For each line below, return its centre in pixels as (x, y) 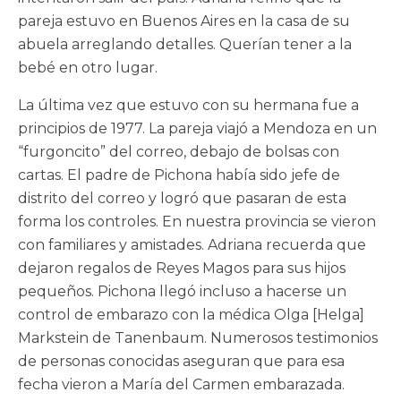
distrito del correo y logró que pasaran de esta (182, 199)
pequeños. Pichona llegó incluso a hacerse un (182, 292)
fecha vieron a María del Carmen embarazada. (181, 385)
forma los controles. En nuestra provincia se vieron (197, 222)
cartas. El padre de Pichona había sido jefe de (179, 175)
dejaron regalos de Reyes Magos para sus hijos (182, 269)
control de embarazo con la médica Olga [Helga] (191, 315)
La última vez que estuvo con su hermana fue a (188, 106)
